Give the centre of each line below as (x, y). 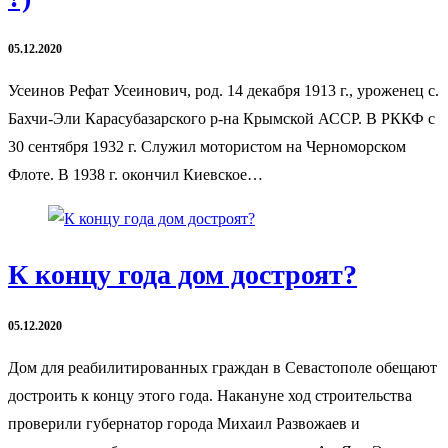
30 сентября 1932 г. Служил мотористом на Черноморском (207, 146)
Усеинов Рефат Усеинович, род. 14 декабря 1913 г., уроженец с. (223, 90)
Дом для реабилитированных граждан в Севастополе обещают (222, 367)
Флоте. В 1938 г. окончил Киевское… (135, 174)
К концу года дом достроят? (182, 275)
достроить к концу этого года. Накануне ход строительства (210, 395)
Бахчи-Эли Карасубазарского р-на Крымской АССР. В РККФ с (221, 118)
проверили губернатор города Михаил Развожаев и (184, 423)
